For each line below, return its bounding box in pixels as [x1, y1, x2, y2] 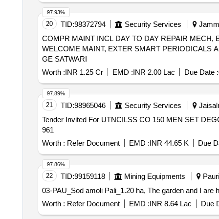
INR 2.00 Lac [132, 68, 175, 76]
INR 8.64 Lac [149, 199, 192, 208]
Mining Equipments [124, 172, 185, 180]
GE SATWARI [42, 55, 87, 63]
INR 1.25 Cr [65, 68, 103, 76]
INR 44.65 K [149, 139, 189, 147]
